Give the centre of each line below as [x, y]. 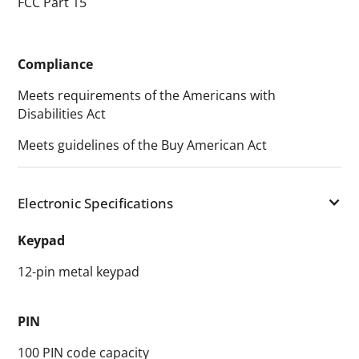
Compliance [56, 65]
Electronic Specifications [96, 202]
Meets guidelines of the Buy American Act [143, 145]
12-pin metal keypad [79, 272]
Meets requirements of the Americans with [147, 95]
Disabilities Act [62, 113]
